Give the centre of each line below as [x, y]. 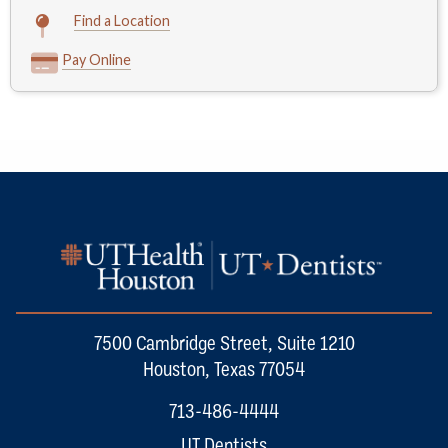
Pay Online [97, 59]
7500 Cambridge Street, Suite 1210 [224, 342]
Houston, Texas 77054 [224, 368]
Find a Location [122, 20]
